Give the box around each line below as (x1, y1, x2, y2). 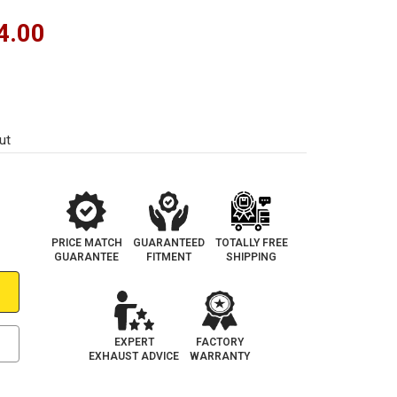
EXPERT (113, 335, 154, 348)
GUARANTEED (132, 236, 205, 249)
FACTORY (196, 335, 245, 348)
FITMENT (145, 250, 191, 263)
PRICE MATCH (51, 236, 122, 249)
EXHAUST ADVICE (89, 349, 180, 362)
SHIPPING (226, 250, 277, 263)
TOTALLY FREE (214, 236, 288, 249)
